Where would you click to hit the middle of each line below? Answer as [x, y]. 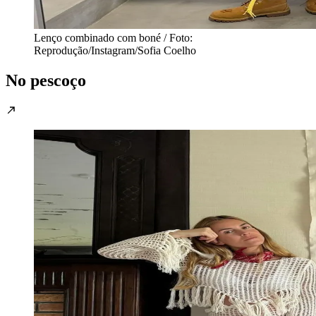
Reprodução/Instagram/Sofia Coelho [115, 51]
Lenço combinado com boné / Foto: [113, 38]
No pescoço [46, 81]
